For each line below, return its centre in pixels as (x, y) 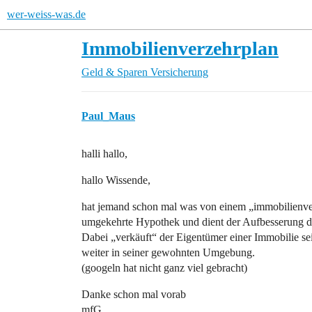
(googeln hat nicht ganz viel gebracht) (164, 268)
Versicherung (179, 72)
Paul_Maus (108, 116)
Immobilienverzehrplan (180, 48)
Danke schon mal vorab (134, 294)
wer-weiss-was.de (46, 14)
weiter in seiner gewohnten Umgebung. (168, 252)
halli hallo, (104, 154)
